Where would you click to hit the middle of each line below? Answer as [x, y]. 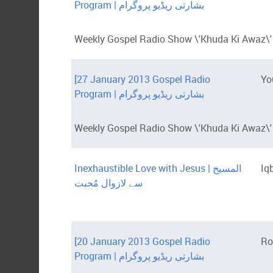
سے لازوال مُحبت [108, 183]
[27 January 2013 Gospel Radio [142, 80]
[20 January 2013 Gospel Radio [142, 242]
